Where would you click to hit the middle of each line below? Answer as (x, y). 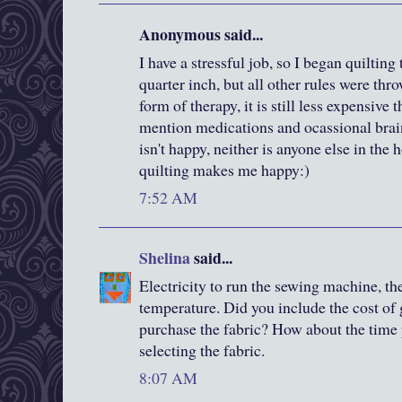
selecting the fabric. (202, 350)
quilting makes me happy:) (224, 170)
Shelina (165, 258)
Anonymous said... (201, 35)
